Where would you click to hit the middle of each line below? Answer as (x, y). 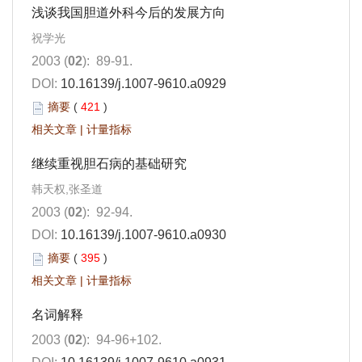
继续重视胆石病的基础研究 (109, 164)
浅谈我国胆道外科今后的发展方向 (128, 13)
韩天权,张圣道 (67, 189)
